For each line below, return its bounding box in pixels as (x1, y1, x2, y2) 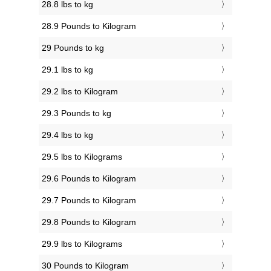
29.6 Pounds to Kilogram (42, 174, 136, 184)
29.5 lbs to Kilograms (42, 152, 122, 162)
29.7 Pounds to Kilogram (42, 195, 136, 206)
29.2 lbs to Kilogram (42, 87, 118, 97)
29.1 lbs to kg (42, 65, 93, 75)
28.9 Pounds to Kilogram (42, 21, 136, 31)
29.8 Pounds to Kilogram (42, 217, 136, 227)
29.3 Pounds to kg (42, 108, 111, 119)
